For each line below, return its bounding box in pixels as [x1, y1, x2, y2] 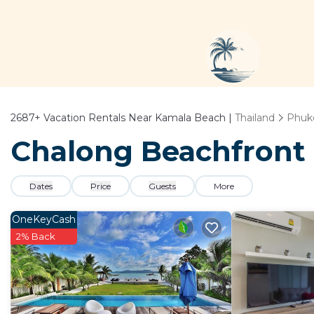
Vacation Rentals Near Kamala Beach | [41, 111, 235, 124]
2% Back [16, 231, 55, 242]
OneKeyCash [12, 213, 76, 226]
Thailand [235, 111, 275, 124]
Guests [149, 181, 176, 191]
